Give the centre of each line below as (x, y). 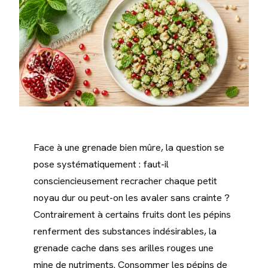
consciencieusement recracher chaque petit (125, 181)
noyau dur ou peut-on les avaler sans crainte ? (132, 197)
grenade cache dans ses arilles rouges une (124, 248)
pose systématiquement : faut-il (101, 164)
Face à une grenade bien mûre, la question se (129, 147)
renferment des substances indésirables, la (125, 231)
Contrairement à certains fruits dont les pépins (132, 214)
